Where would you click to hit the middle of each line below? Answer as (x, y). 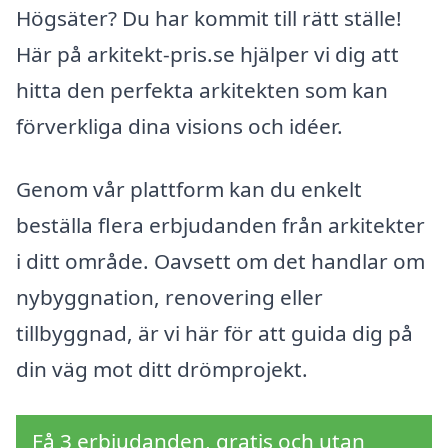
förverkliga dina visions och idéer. (179, 125)
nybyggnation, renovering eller (169, 297)
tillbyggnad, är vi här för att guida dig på (214, 333)
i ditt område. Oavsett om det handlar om (220, 261)
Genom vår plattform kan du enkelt (189, 189)
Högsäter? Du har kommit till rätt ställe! (209, 17)
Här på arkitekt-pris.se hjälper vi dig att (207, 53)
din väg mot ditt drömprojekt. (162, 369)
